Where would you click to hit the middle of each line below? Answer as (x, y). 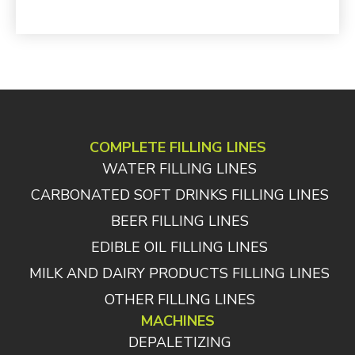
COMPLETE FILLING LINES (177, 148)
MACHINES (177, 321)
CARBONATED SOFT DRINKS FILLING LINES (179, 195)
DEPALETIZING (179, 343)
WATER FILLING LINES (179, 169)
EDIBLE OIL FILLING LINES (179, 248)
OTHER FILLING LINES (179, 300)
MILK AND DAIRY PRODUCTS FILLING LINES (179, 274)
